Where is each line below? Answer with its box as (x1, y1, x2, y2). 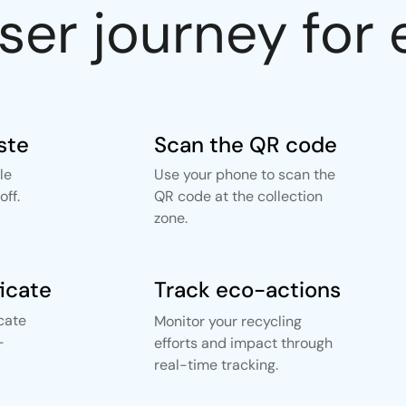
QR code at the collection (154, 187, 323, 206)
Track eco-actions (154, 275, 341, 304)
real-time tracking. (154, 355, 278, 374)
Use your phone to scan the (154, 165, 335, 184)
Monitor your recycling (154, 312, 302, 331)
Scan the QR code (154, 130, 337, 159)
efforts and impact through (154, 333, 333, 353)
